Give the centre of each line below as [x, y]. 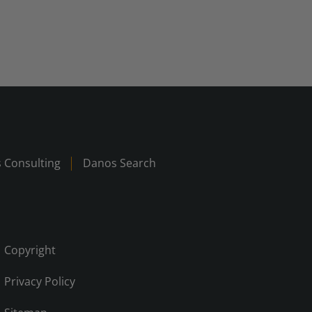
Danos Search [119, 163]
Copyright [30, 250]
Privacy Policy [40, 282]
